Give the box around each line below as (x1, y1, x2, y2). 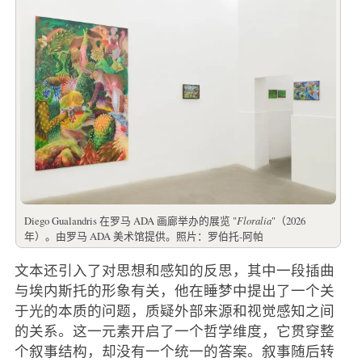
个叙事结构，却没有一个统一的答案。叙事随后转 (14, 340, 335, 360)
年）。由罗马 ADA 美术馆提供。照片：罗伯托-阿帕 (23, 228, 263, 243)
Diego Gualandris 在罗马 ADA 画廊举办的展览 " (23, 213, 237, 228)
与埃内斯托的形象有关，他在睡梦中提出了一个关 (14, 280, 335, 300)
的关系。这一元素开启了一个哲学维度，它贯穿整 (14, 320, 335, 340)
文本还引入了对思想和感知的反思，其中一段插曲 (14, 259, 335, 280)
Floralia (236, 213, 271, 227)
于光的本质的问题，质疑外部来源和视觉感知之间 (14, 300, 335, 320)
